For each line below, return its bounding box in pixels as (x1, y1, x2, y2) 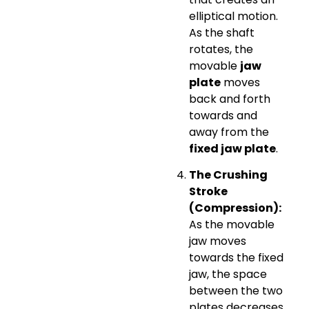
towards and (189, 107, 257, 123)
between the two (189, 283, 283, 299)
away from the (189, 123, 269, 140)
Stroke (189, 183, 228, 200)
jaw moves (189, 233, 246, 250)
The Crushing (189, 167, 268, 183)
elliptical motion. (189, 8, 278, 24)
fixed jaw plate (189, 140, 276, 157)
